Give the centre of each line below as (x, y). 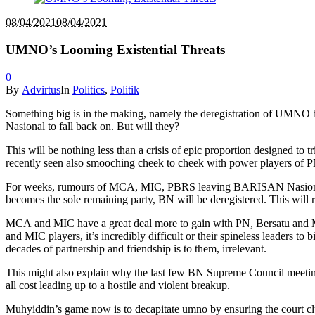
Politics (89, 89)
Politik (125, 89)
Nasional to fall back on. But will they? (92, 126)
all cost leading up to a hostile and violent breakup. (118, 285)
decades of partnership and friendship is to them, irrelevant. (136, 248)
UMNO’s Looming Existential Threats (115, 50)
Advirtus (41, 89)
